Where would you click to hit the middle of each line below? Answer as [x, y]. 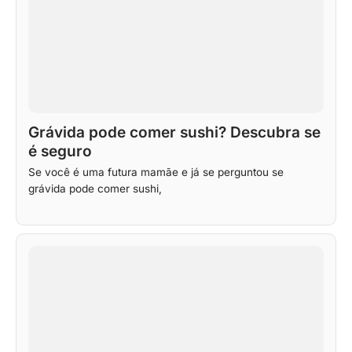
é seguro [60, 152]
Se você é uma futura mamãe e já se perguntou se [156, 172]
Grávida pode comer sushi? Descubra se [174, 133]
